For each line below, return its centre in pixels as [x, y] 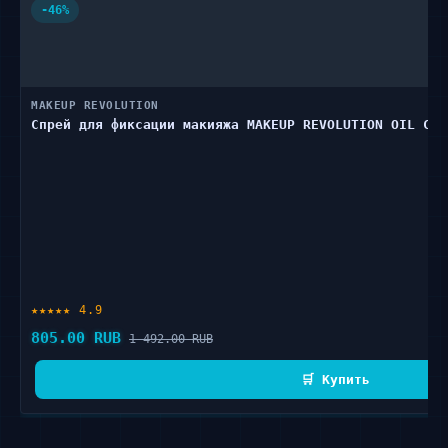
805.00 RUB [76, 338]
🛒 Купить [335, 379]
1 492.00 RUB [171, 338]
